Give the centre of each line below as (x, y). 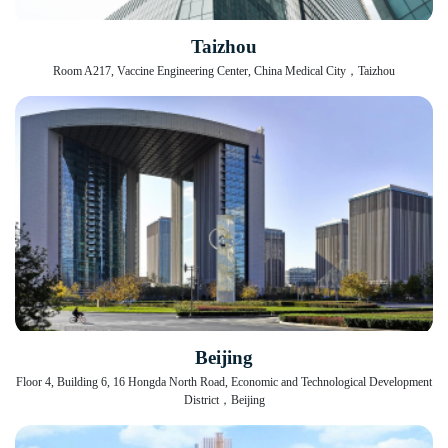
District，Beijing (224, 400)
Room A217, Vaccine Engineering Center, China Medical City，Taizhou (224, 70)
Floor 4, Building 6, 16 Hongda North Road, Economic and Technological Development (224, 382)
